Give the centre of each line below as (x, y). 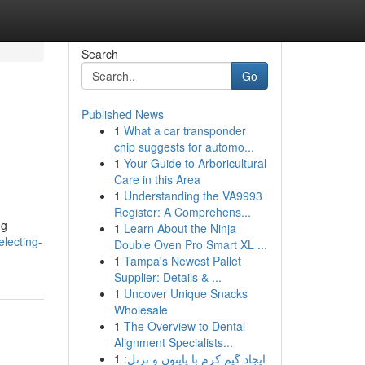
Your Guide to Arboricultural (195, 163)
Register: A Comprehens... (182, 212)
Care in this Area (157, 179)
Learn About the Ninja (180, 228)
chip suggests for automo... (184, 147)
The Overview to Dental (184, 326)
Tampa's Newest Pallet (182, 261)
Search (99, 54)
